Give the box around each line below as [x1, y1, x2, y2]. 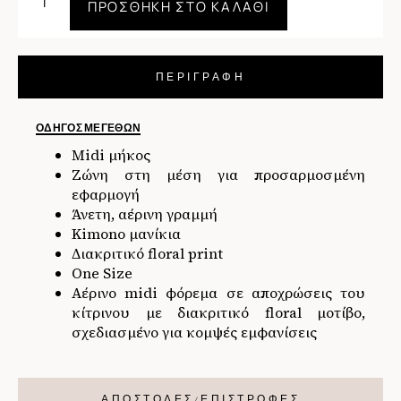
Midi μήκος [72, 145, 150, 166]
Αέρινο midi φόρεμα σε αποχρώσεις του [72, 283, 365, 303]
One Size [72, 263, 132, 284]
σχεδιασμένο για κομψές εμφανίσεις [72, 322, 317, 343]
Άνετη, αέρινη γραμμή [72, 204, 218, 225]
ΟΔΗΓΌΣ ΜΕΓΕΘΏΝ [36, 116, 141, 141]
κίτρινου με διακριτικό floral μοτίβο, [72, 303, 365, 323]
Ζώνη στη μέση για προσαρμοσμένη [72, 165, 365, 185]
